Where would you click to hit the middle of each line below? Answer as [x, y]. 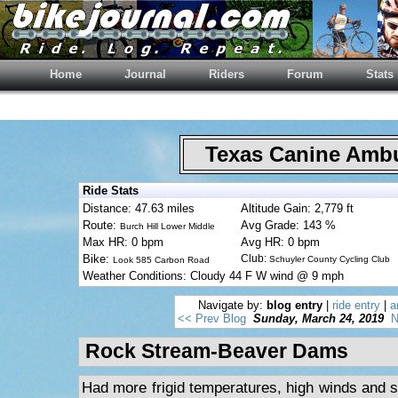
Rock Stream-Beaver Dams [217, 351]
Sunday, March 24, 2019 [318, 318]
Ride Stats [111, 191]
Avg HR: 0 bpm [280, 242]
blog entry [295, 305]
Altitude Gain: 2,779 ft [297, 208]
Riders [227, 74]
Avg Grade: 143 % [288, 225]
